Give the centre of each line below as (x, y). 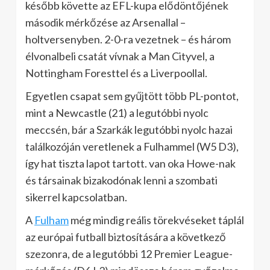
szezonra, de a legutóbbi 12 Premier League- (129, 254)
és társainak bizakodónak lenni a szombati (121, 180)
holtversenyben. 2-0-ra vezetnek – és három (128, 39)
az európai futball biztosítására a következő (126, 237)
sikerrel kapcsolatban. (76, 197)
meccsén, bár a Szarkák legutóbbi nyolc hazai (129, 130)
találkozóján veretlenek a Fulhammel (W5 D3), (132, 146)
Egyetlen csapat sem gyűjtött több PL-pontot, (132, 96)
